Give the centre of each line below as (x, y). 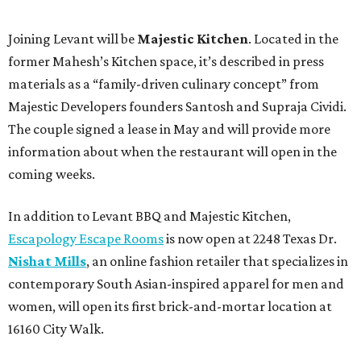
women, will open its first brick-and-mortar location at (170, 306)
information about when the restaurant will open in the (172, 151)
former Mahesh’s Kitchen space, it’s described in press (166, 61)
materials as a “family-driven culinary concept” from (164, 83)
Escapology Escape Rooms (86, 238)
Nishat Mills (47, 261)
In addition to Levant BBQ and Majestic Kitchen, (149, 216)
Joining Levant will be (73, 38)
